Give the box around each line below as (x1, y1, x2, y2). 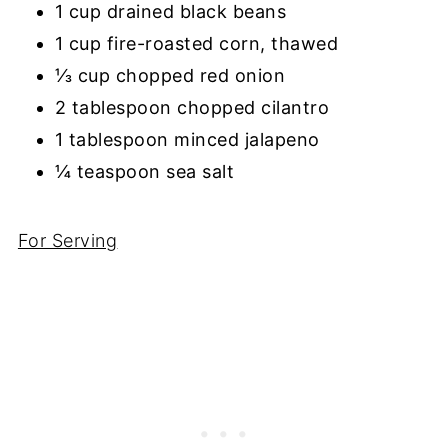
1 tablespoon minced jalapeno (54, 128, 326, 150)
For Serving (17, 229, 118, 251)
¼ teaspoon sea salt (54, 160, 235, 182)
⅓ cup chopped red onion (54, 64, 291, 86)
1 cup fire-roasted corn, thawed (54, 32, 339, 54)
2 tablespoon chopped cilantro (54, 96, 330, 118)
